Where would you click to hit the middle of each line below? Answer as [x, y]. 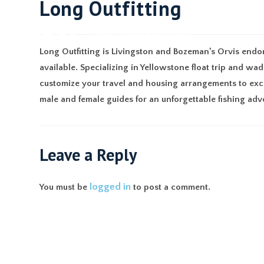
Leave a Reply [88, 154]
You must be [65, 187]
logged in [110, 187]
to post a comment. [171, 187]
